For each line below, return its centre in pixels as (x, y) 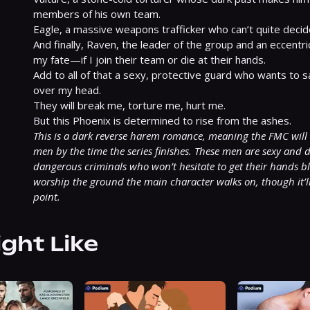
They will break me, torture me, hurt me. (129, 105)
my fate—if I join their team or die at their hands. (149, 60)
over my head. (67, 90)
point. (47, 197)
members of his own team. (97, 14)
